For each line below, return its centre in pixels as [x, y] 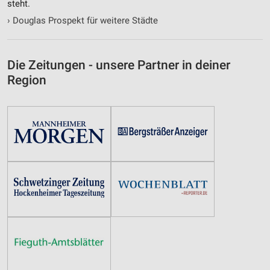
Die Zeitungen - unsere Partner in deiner [119, 65]
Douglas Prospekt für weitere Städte [84, 21]
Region [27, 80]
